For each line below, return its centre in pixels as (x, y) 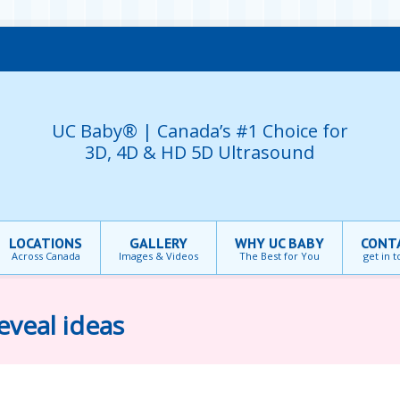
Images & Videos (158, 256)
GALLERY (158, 243)
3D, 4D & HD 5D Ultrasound (200, 152)
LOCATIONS (46, 243)
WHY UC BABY (279, 243)
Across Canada (46, 256)
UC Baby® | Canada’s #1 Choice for (200, 130)
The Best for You (279, 256)
